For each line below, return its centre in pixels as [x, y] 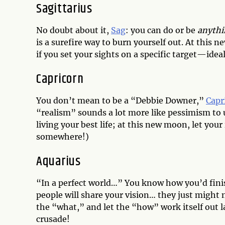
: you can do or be [161, 30]
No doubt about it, [74, 30]
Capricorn [60, 79]
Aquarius [59, 162]
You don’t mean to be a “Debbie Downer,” [121, 101]
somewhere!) [63, 137]
